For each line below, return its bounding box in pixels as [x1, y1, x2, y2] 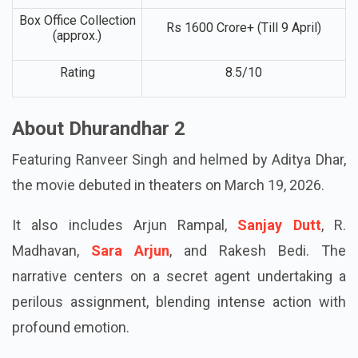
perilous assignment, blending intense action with [12, 318, 346, 336]
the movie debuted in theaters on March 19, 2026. [12, 201, 324, 219]
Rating [59, 89, 95, 105]
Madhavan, [12, 267, 91, 284]
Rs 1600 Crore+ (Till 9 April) [166, 45, 321, 61]
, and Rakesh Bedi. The [169, 267, 346, 284]
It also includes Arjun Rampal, [12, 241, 238, 259]
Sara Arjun [91, 267, 169, 284]
